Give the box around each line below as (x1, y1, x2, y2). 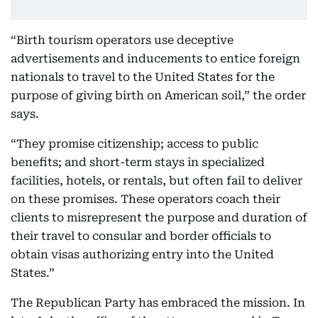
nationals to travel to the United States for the (11, 70, 275, 84)
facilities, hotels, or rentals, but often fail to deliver (11, 174, 302, 187)
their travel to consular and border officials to (11, 229, 271, 243)
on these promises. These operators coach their (11, 192, 280, 206)
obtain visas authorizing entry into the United (11, 248, 274, 261)
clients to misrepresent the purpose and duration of (11, 211, 307, 224)
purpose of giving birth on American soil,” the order (11, 89, 306, 102)
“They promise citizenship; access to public (11, 137, 258, 150)
